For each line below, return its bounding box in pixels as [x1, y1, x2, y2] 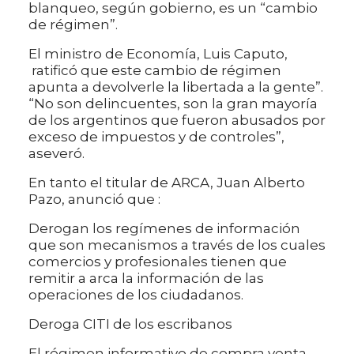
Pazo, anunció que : [28, 191, 160, 208]
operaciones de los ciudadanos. [28, 287, 243, 303]
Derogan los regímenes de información [28, 220, 300, 237]
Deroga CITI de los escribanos [28, 316, 232, 333]
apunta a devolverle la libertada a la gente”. [28, 79, 323, 96]
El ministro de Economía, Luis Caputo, [28, 46, 288, 62]
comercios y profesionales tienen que [28, 254, 287, 270]
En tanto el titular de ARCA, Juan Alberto [28, 175, 305, 191]
